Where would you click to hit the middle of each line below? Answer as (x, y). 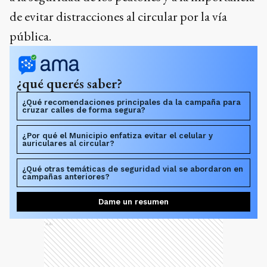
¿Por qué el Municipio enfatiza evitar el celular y (117, 135)
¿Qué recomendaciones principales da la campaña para (131, 102)
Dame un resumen (133, 201)
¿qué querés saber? (69, 83)
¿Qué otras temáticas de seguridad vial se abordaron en (133, 169)
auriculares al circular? (68, 143)
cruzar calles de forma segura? (84, 110)
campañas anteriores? (66, 176)
